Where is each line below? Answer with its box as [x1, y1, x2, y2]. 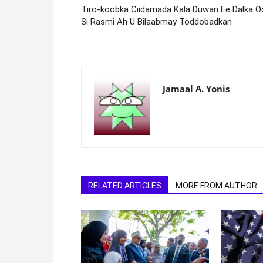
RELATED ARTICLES [88, 180, 161, 190]
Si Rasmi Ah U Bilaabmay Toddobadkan [81, 16, 232, 27]
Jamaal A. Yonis [163, 82, 230, 95]
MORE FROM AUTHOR [176, 180, 257, 190]
